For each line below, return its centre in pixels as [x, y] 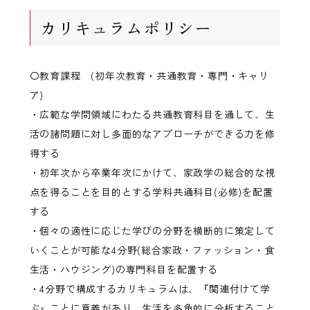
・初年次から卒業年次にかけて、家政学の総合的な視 [152, 173]
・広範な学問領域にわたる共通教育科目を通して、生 [152, 115]
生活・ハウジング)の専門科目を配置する [124, 270]
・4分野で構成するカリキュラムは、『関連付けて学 [150, 289]
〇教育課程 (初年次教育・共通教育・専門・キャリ [149, 76]
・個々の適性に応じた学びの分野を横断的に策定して [152, 231]
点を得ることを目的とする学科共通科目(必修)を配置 [151, 192]
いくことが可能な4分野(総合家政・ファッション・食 [152, 250]
